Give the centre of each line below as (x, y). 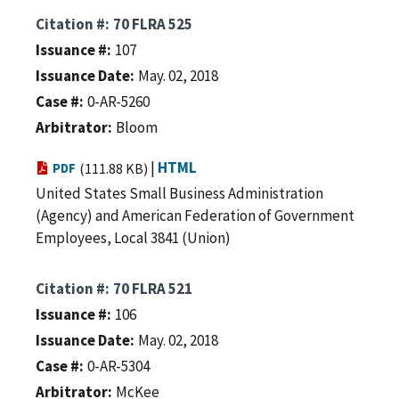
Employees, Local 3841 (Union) (133, 237)
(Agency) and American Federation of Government (195, 215)
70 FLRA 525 (153, 24)
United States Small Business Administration (179, 193)
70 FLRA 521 (153, 288)
